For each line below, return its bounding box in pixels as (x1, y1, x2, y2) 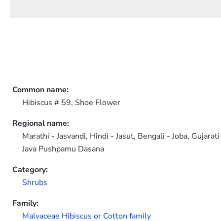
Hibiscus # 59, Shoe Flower (22, 97, 120, 108)
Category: (12, 164, 48, 175)
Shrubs (22, 177, 47, 188)
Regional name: (12, 118, 69, 129)
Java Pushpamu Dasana (22, 144, 104, 154)
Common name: (12, 84, 69, 95)
